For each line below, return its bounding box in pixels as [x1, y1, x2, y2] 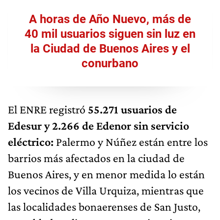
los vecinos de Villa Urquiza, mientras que [8, 184, 204, 197]
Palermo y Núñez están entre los [54, 135, 208, 149]
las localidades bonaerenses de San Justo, [8, 200, 200, 214]
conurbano [82, 56, 138, 71]
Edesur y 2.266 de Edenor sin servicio [8, 119, 189, 133]
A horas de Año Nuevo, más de [29, 12, 191, 27]
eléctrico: [8, 135, 54, 149]
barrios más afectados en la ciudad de [8, 151, 185, 165]
